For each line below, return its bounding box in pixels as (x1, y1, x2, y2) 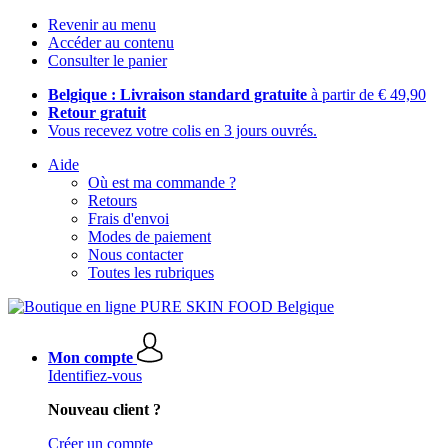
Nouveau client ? (48, 401, 161, 418)
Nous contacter (88, 246, 183, 263)
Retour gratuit (48, 104, 146, 121)
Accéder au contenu (48, 34, 174, 51)
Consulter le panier (48, 52, 167, 69)
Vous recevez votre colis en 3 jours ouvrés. (48, 122, 317, 139)
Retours (88, 192, 137, 209)
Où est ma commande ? (88, 174, 236, 191)
